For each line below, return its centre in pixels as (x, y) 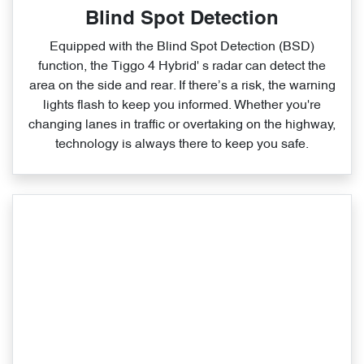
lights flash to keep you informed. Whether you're (182, 106)
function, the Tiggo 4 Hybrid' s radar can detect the (182, 67)
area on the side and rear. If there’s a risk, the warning (182, 87)
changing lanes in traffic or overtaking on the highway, (182, 126)
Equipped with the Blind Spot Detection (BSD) (182, 48)
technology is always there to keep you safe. (182, 145)
